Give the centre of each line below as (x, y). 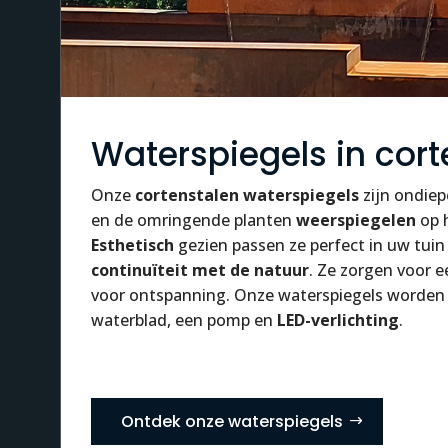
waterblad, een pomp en (184, 319)
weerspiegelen (356, 219)
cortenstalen (187, 194)
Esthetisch (132, 244)
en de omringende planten (193, 219)
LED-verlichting (338, 319)
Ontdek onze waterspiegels (232, 421)
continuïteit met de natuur (200, 269)
